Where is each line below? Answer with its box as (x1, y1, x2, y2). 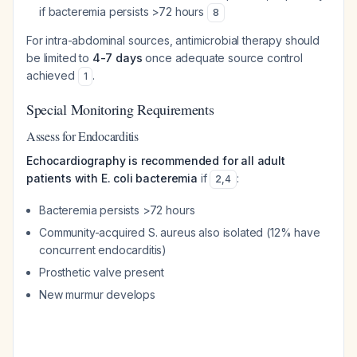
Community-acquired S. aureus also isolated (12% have (39, 226, 320, 239)
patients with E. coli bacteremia (26, 171, 198, 185)
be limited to (26, 51, 92, 65)
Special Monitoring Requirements (26, 100, 214, 119)
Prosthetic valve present (39, 265, 165, 279)
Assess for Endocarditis (26, 127, 139, 144)
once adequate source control (142, 51, 303, 65)
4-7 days (92, 51, 143, 65)
